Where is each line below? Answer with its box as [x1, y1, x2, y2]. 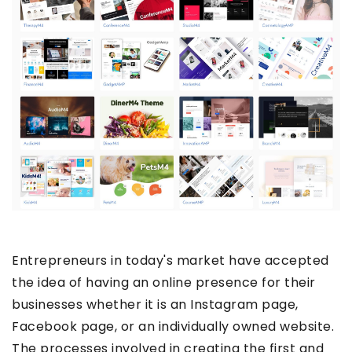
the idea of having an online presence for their [12, 273, 316, 292]
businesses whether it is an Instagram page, [12, 295, 299, 314]
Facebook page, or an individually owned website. [12, 317, 334, 336]
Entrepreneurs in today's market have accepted [12, 251, 329, 270]
